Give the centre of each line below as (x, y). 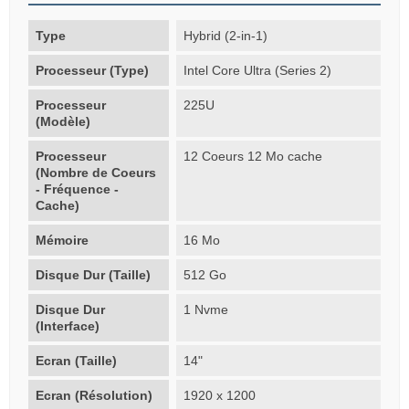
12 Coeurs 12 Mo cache (253, 156)
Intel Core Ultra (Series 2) (258, 70)
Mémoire (62, 240)
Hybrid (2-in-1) (226, 35)
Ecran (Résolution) (94, 395)
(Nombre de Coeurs (96, 172)
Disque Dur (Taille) (93, 274)
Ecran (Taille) (76, 360)
